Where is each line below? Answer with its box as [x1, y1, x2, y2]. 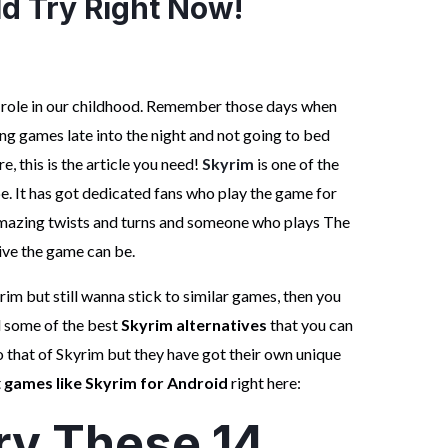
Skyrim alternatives [120, 315, 270, 335]
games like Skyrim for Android [3, 373, 228, 393]
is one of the [253, 154, 339, 174]
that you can [269, 315, 353, 335]
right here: [227, 373, 301, 393]
